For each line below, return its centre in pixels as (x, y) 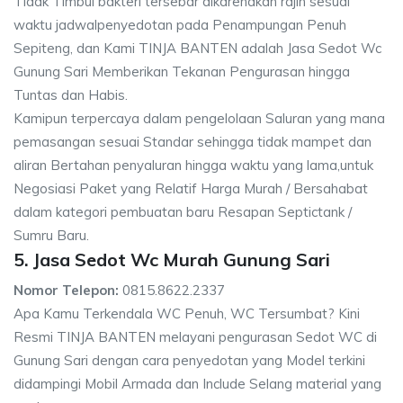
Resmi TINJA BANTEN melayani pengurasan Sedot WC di (195, 336)
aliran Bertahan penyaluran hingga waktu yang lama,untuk (193, 165)
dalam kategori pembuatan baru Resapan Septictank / (183, 211)
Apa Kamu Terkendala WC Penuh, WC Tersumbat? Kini (187, 313)
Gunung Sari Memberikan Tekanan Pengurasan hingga (182, 71)
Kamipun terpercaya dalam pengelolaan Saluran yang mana (199, 118)
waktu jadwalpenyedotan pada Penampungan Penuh (180, 24)
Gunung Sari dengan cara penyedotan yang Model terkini (189, 360)
